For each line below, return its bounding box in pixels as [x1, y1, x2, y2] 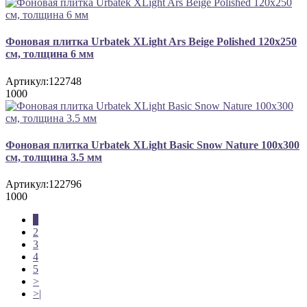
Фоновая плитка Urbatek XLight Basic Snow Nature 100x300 [5, 138, 299, 151]
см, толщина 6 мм [5, 48, 94, 60]
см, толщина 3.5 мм [5, 151, 102, 163]
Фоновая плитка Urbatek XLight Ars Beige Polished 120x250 [5, 36, 297, 48]
